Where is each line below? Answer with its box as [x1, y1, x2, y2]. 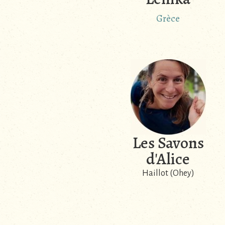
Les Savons [132, 132, 204, 154]
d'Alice [146, 148, 190, 170]
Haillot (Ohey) [142, 169, 194, 178]
